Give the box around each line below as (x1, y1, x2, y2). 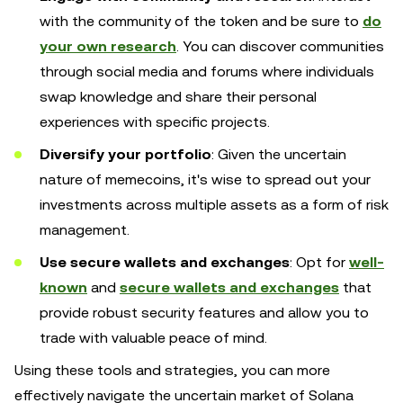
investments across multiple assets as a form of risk (40, 196, 389, 213)
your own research (40, 38, 176, 55)
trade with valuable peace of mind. (40, 329, 267, 346)
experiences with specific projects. (40, 113, 270, 130)
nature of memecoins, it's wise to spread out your (40, 171, 371, 188)
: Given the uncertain (211, 146, 346, 163)
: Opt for (290, 254, 349, 271)
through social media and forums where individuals (40, 63, 374, 80)
